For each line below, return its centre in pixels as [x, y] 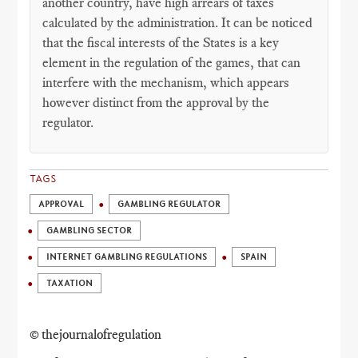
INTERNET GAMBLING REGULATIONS [127, 257]
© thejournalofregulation [96, 334]
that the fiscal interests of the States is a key [161, 42]
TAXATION [70, 283]
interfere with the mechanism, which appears [166, 82]
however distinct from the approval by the [156, 102]
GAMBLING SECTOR [89, 231]
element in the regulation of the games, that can [172, 62]
